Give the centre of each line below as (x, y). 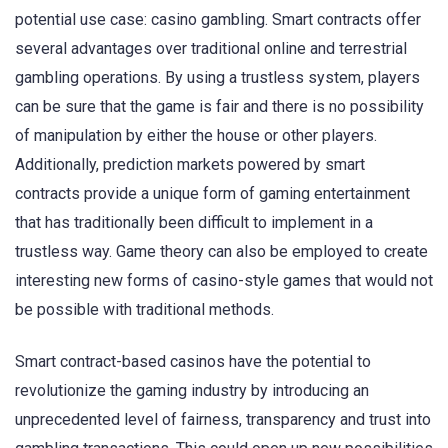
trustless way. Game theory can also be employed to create (221, 252)
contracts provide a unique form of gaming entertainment (212, 194)
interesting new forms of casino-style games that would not (224, 281)
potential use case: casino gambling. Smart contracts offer (218, 20)
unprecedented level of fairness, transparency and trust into (223, 420)
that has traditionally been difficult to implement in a (194, 223)
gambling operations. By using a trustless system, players (217, 78)
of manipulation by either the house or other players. (196, 136)
